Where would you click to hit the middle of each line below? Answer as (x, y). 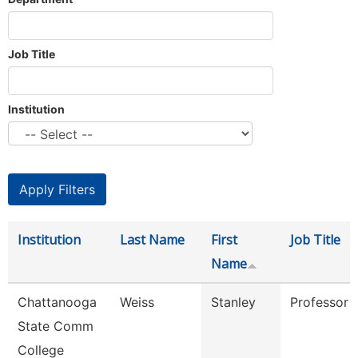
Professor (319, 302)
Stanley (233, 302)
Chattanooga (57, 302)
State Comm (56, 326)
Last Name (152, 240)
